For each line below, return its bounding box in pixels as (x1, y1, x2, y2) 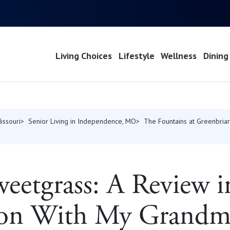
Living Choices (55, 50, 112, 62)
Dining (203, 50, 229, 62)
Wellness (161, 50, 197, 62)
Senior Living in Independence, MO (28, 117, 136, 126)
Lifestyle (118, 50, 155, 62)
